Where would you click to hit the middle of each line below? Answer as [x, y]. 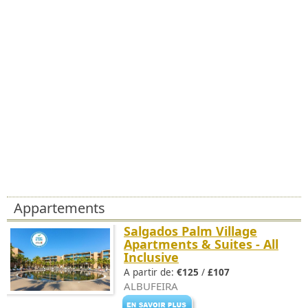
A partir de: [150, 272]
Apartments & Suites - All [201, 244]
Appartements [59, 208]
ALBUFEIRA [151, 286]
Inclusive [151, 257]
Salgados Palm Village [190, 231]
